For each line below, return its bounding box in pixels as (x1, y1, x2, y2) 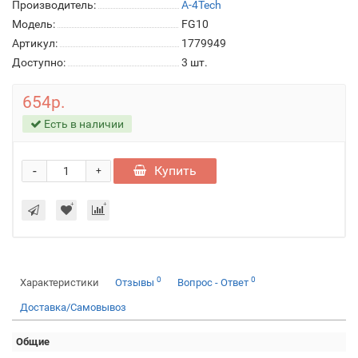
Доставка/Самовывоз (20, 301, 126, 313)
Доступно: (12, 56, 66, 69)
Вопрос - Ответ (177, 276, 251, 288)
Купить (154, 163, 197, 178)
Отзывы (115, 276, 157, 288)
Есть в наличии (42, 117, 124, 130)
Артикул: (12, 37, 58, 50)
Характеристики (20, 276, 99, 288)
